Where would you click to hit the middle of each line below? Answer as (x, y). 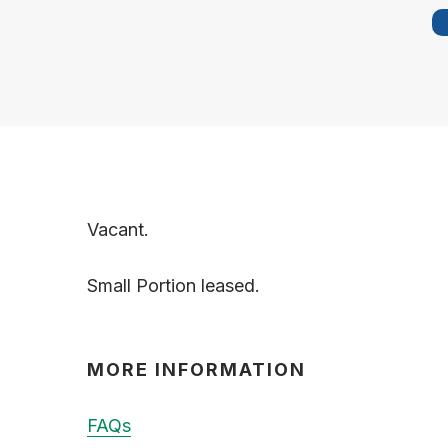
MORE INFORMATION (196, 369)
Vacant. (118, 229)
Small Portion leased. (173, 285)
